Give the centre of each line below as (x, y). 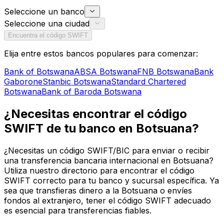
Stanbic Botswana (77, 82)
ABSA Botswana (105, 72)
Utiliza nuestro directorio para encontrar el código (99, 171)
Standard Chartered (148, 82)
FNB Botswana (165, 72)
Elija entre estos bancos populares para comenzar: (101, 54)
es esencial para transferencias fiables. (78, 211)
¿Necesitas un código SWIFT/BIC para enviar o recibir (107, 151)
